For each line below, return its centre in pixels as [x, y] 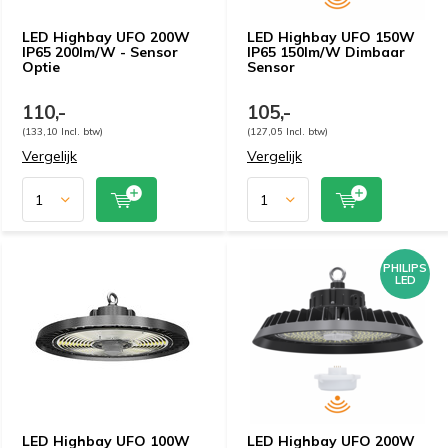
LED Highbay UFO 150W [331, 37]
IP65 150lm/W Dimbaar [326, 52]
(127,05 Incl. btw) [287, 131]
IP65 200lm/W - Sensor [100, 52]
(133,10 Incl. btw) [62, 131]
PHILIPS [405, 268]
